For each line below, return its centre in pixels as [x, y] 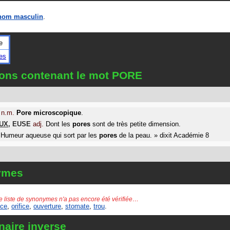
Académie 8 [191, 135]
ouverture [47, 206]
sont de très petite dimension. [136, 124]
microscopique [57, 113]
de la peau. [135, 135]
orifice [20, 206]
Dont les [59, 124]
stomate [77, 206]
